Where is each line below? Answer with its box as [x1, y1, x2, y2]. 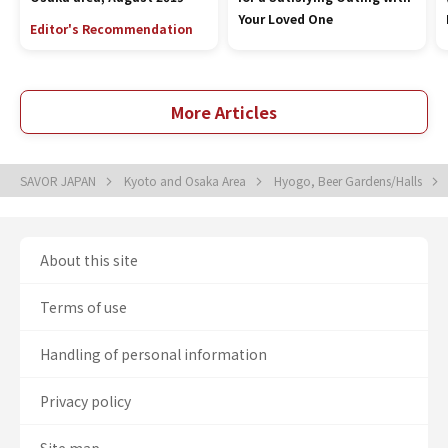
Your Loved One [237, 10, 333, 27]
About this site [40, 250, 138, 270]
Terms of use [40, 297, 127, 317]
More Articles [171, 100, 277, 124]
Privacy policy [40, 391, 131, 411]
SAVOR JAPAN [20, 172, 99, 189]
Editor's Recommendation [30, 20, 193, 37]
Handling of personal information [40, 344, 267, 364]
